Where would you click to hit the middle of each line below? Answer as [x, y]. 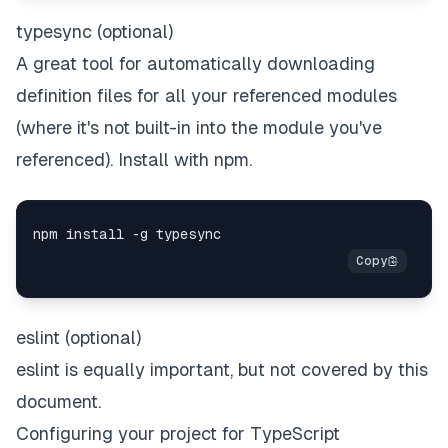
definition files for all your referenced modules [206, 96]
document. [58, 402]
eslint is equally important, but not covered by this [222, 370]
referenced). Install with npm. [134, 160]
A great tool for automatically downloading [195, 64]
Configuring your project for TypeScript [178, 434]
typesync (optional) [94, 32]
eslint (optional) [78, 338]
